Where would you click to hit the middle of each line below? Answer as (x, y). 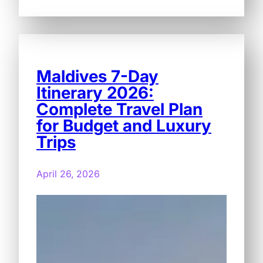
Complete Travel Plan (119, 109)
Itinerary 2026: (95, 92)
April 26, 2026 (68, 173)
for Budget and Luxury (124, 125)
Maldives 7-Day (97, 76)
